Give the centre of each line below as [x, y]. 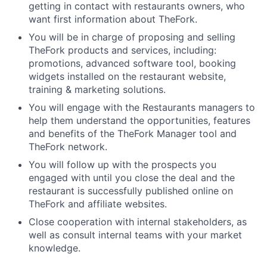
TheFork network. [68, 146]
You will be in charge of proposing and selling [132, 37]
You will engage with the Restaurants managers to [142, 107]
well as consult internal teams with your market [135, 235]
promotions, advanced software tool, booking [132, 63]
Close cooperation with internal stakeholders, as [138, 221]
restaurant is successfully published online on [131, 190]
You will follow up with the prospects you [122, 164]
